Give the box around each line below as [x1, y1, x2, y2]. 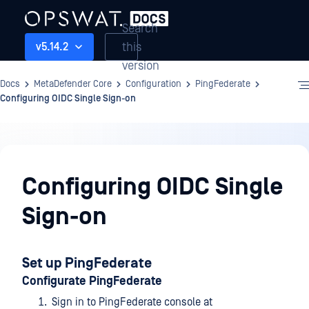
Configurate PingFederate [22, 275, 162, 288]
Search [122, 21, 158, 36]
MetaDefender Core [34, 79, 112, 90]
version [122, 58, 159, 73]
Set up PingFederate [22, 255, 152, 272]
